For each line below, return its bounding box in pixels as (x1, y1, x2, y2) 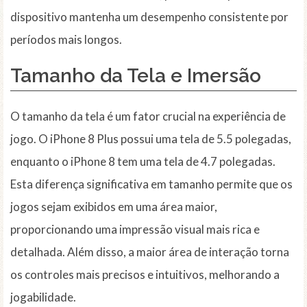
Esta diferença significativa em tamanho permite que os (10, 177, 293, 192)
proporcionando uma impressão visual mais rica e (10, 222, 260, 237)
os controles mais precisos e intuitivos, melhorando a (10, 267, 280, 282)
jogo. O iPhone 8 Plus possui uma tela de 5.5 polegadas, (10, 132, 291, 147)
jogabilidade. (10, 290, 76, 305)
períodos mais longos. (10, 32, 122, 47)
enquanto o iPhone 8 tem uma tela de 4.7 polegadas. (10, 154, 275, 169)
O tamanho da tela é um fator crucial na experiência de (10, 109, 286, 124)
